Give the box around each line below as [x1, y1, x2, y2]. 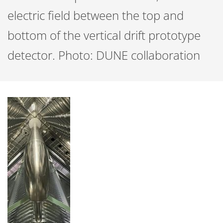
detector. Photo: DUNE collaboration [7, 47, 200, 63]
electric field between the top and [7, 7, 184, 23]
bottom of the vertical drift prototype [7, 27, 201, 43]
